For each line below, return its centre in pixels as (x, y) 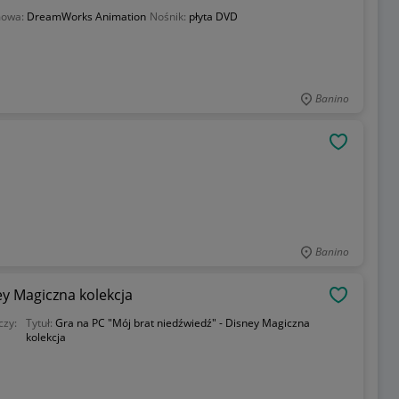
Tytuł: (41, 323)
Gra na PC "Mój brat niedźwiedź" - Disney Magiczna (183, 323)
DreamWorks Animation (86, 16)
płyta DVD (213, 16)
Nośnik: (169, 16)
